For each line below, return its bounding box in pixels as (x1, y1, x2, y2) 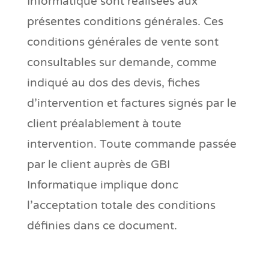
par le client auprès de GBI (26, 157, 170, 171)
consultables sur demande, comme (26, 55, 217, 69)
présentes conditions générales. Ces (26, 14, 223, 28)
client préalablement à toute (26, 116, 181, 130)
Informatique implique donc (26, 178, 178, 192)
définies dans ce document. (26, 219, 177, 232)
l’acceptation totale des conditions (26, 198, 216, 212)
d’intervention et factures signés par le (26, 96, 237, 110)
